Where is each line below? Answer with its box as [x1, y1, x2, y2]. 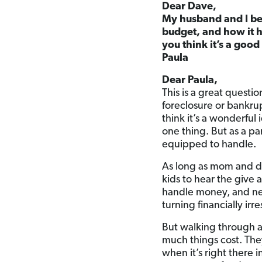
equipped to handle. [162, 139, 257, 150]
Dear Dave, [162, 1, 217, 12]
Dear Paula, [162, 75, 218, 86]
